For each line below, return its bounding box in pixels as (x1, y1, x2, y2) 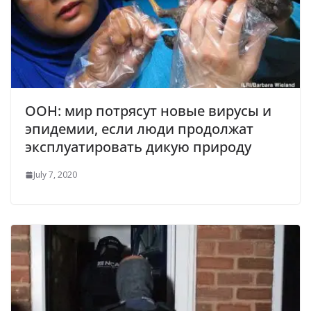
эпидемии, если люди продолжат (25, 119, 253, 139)
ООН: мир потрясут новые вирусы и (25, 101, 271, 121)
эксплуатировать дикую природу (25, 137, 251, 157)
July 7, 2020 (33, 169, 77, 181)
